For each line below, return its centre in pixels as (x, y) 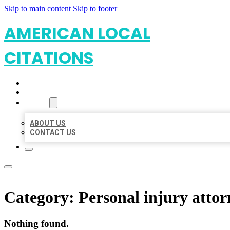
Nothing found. (36, 223)
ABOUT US (48, 123)
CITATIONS (49, 58)
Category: (41, 197)
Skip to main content (37, 8)
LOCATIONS (45, 92)
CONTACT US (53, 132)
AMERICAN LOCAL (77, 33)
